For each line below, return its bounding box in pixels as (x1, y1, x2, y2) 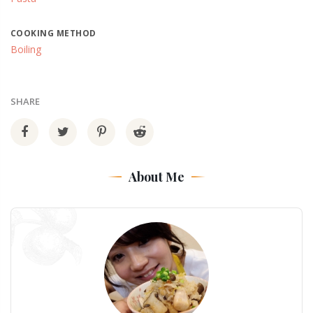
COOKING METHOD (10, 27, 96, 39)
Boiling (10, 42, 41, 56)
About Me (129, 168, 184, 185)
